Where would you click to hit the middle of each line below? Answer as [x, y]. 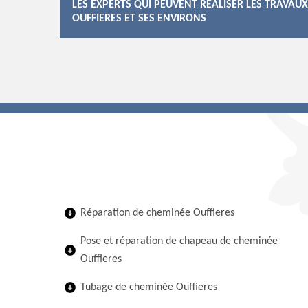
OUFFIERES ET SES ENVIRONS [139, 19]
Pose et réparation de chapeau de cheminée [179, 241]
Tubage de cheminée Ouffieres [149, 287]
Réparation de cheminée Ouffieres [157, 213]
